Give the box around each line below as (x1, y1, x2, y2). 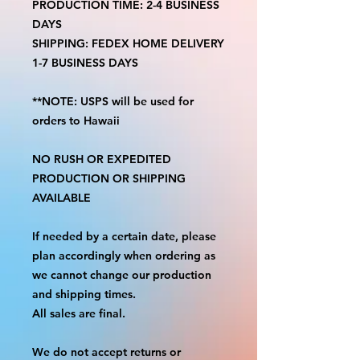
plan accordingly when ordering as (32, 247, 215, 263)
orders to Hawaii (32, 112, 120, 128)
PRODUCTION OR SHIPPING (32, 170, 186, 186)
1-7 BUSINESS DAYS (32, 55, 138, 70)
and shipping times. (32, 286, 136, 301)
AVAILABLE (32, 190, 91, 205)
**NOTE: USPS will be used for (32, 93, 194, 108)
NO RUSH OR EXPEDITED (32, 151, 171, 166)
